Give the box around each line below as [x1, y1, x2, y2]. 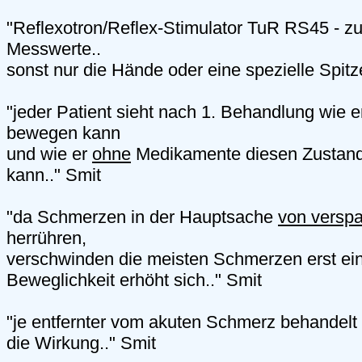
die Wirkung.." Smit [6, 333, 156, 354]
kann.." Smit [6, 165, 101, 186]
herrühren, [6, 228, 86, 249]
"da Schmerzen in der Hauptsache [6, 207, 278, 228]
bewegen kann [6, 123, 120, 144]
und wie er [6, 144, 92, 165]
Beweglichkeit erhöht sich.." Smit [6, 270, 262, 291]
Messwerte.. [6, 39, 101, 60]
